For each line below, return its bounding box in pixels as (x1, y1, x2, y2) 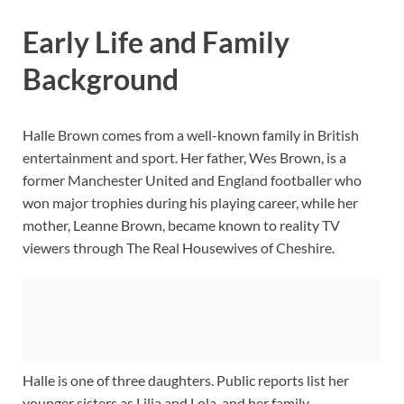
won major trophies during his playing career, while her (23, 194, 358, 212)
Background (23, 61, 179, 97)
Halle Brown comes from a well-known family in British (23, 126, 359, 144)
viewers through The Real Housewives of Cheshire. (23, 239, 335, 257)
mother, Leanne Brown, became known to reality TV (23, 216, 340, 234)
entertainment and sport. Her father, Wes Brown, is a (23, 149, 346, 167)
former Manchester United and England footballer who (23, 171, 362, 189)
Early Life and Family (23, 24, 289, 60)
